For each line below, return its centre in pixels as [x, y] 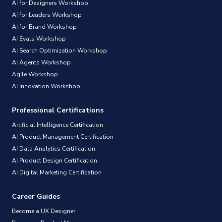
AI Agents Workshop [41, 62]
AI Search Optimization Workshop [59, 50]
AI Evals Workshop [39, 38]
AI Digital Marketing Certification [57, 172]
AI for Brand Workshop [44, 27]
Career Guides [36, 196]
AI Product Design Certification [55, 160]
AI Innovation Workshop [46, 86]
